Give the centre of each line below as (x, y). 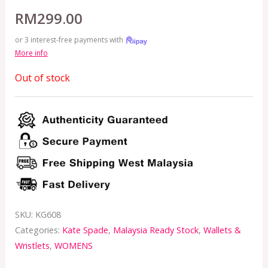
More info (31, 53)
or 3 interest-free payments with (70, 40)
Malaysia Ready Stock (156, 230)
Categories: (38, 230)
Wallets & (222, 230)
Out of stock (42, 78)
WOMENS (73, 245)
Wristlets (32, 245)
